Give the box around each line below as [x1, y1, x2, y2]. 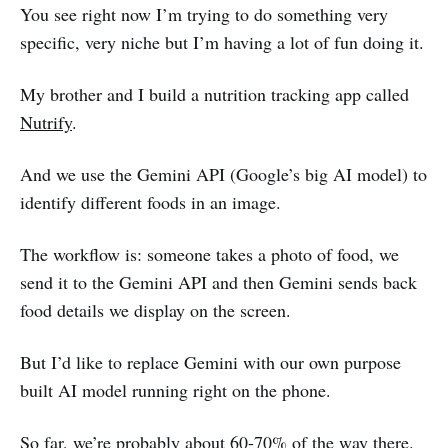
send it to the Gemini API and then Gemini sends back [20, 269, 417, 294]
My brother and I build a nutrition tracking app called [20, 81, 409, 106]
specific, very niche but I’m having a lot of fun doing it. [20, 29, 424, 54]
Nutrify [20, 109, 72, 134]
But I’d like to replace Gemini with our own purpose [20, 349, 401, 374]
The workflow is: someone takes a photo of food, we [20, 241, 399, 266]
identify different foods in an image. [20, 189, 281, 214]
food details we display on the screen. [20, 297, 291, 322]
